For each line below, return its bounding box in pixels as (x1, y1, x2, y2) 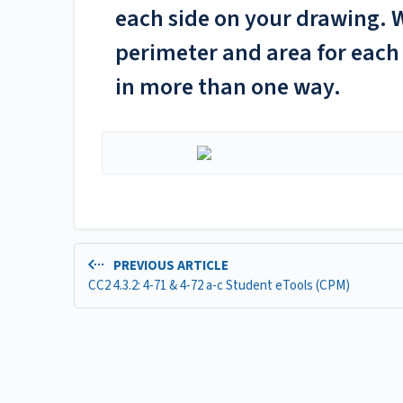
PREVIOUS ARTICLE (110, 256, 228, 276)
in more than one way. (115, 70, 341, 104)
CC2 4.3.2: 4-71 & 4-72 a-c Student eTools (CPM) (88, 275, 350, 295)
